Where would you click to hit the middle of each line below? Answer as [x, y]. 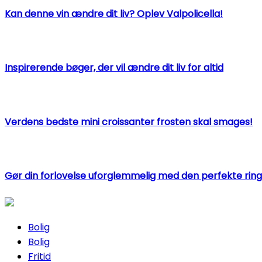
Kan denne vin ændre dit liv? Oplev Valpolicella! [114, 13]
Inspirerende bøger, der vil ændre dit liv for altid [114, 68]
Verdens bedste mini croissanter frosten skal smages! [129, 122]
